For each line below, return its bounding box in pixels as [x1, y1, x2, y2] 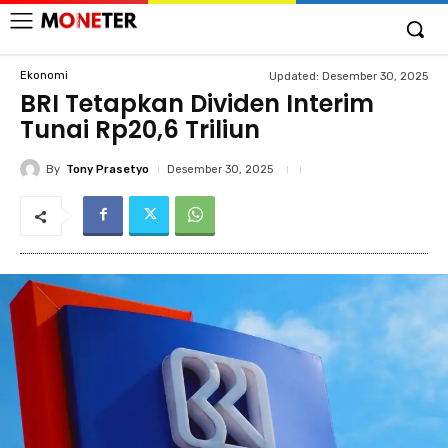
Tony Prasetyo [66, 162, 149, 176]
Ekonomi [20, 68, 68, 82]
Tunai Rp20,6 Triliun [20, 113, 260, 146]
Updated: [269, 69, 319, 83]
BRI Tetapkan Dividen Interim [20, 87, 374, 120]
